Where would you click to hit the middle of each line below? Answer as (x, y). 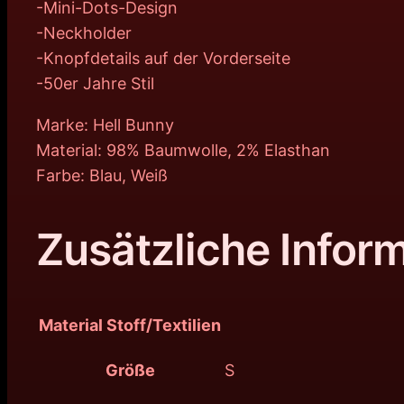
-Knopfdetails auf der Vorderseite (163, 59)
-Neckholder (84, 33)
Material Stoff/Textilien (130, 325)
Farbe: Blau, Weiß (102, 176)
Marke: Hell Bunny (105, 125)
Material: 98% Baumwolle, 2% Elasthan (183, 151)
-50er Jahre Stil (95, 84)
